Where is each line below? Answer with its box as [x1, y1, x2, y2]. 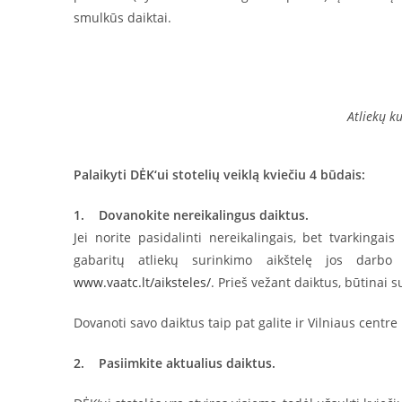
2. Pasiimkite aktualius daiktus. [74, 354, 275, 371]
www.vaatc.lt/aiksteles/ [74, 274, 211, 291]
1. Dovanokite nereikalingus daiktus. [74, 206, 309, 223]
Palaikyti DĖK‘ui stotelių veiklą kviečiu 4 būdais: [74, 166, 365, 183]
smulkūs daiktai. [74, 9, 171, 26]
